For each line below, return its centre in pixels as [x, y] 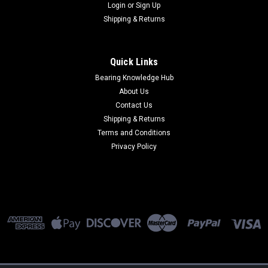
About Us [134, 91]
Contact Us [134, 105]
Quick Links [134, 62]
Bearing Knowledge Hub [134, 77]
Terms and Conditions [134, 133]
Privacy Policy [134, 146]
